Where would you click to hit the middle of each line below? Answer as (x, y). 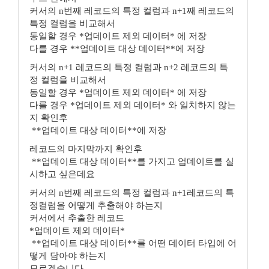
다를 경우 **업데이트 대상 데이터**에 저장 (117, 49)
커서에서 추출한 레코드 (78, 218)
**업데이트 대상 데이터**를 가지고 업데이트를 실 (132, 162)
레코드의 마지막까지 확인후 (87, 149)
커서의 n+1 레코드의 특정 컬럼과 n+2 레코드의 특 (129, 67)
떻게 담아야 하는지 (68, 256)
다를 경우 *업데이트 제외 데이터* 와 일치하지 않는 (133, 105)
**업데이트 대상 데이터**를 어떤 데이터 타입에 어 (133, 243)
